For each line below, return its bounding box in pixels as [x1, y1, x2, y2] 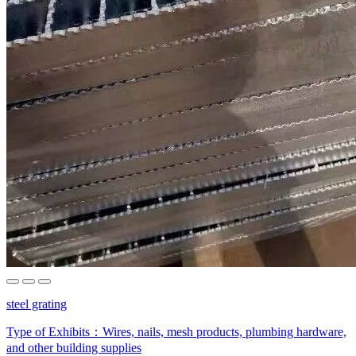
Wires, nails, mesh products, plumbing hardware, [103, 324, 346, 339]
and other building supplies [6, 340, 141, 354]
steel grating [6, 296, 67, 311]
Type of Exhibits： [6, 324, 103, 339]
